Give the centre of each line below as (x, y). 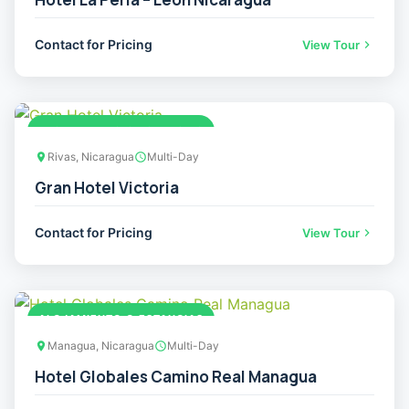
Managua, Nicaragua (101, 345)
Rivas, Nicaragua (91, 157)
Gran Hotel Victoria (107, 188)
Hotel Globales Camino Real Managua (176, 376)
